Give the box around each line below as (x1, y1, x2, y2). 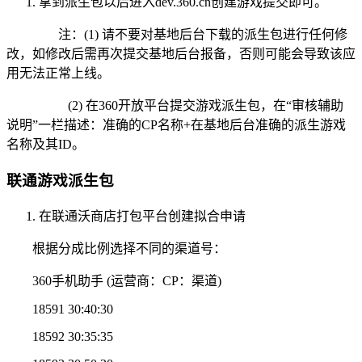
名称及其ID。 (6, 137, 85, 152)
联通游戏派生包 (6, 171, 114, 189)
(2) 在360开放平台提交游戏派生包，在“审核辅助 (32, 99, 343, 113)
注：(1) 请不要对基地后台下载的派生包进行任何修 (32, 27, 347, 42)
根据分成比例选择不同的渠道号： (32, 241, 226, 255)
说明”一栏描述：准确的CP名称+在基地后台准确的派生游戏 (6, 118, 346, 133)
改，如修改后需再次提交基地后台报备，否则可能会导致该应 (6, 47, 356, 61)
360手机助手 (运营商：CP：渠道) (32, 273, 221, 288)
